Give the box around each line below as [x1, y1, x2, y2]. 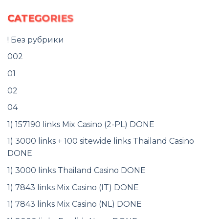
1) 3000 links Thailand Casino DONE [7, 165, 146, 175]
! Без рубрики [7, 35, 64, 44]
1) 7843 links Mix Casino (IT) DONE [7, 182, 139, 192]
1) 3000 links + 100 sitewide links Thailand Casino [7, 136, 194, 146]
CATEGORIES [7, 12, 73, 24]
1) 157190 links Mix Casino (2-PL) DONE [7, 119, 154, 129]
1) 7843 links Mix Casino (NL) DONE [7, 199, 142, 209]
